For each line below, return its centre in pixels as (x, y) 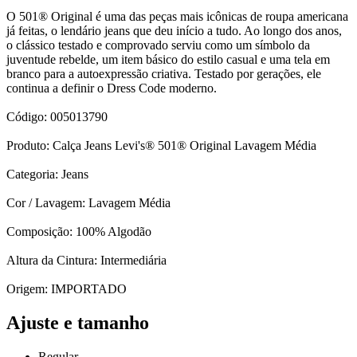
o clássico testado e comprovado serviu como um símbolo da (158, 45)
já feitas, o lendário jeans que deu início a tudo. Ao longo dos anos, (174, 31)
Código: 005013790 (57, 117)
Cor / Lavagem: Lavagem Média (88, 203)
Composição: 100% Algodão (79, 232)
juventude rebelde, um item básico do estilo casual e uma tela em (168, 60)
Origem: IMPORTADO (67, 289)
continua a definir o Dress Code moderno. (112, 88)
